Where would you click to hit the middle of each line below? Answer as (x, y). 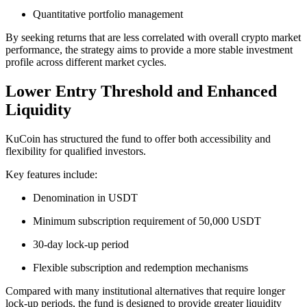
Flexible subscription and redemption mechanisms (140, 267)
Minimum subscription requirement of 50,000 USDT (147, 221)
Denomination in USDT (85, 197)
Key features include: (51, 174)
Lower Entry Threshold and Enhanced (141, 91)
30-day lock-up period (81, 244)
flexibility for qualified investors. (76, 151)
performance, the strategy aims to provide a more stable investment (149, 49)
